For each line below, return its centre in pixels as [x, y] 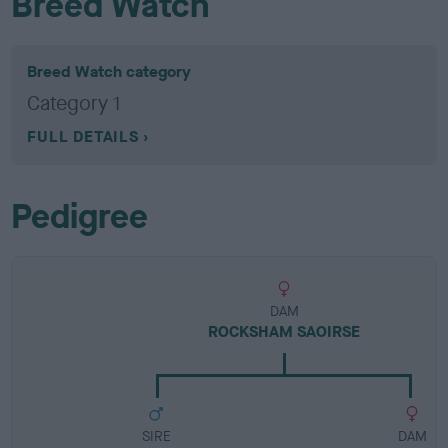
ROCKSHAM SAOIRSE [284, 331]
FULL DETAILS [83, 136]
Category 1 [74, 103]
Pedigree [80, 216]
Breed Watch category [109, 71]
